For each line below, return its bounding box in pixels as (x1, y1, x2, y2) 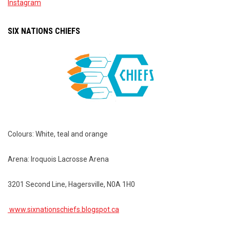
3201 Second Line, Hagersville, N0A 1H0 (8, 180, 135, 188)
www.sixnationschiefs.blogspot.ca (8, 205, 119, 214)
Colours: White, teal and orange (8, 129, 108, 138)
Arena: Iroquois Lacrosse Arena (8, 155, 109, 163)
